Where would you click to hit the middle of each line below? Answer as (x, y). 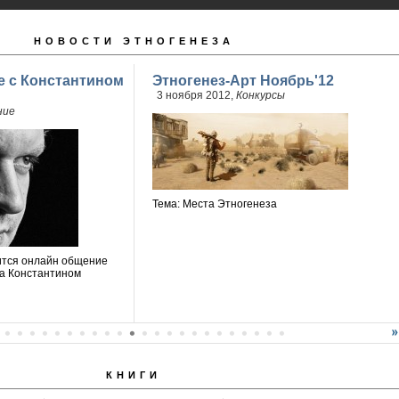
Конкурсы (260, 95)
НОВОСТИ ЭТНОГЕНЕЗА (134, 41)
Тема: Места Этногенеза (214, 204)
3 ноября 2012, (196, 95)
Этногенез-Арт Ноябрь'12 (243, 81)
